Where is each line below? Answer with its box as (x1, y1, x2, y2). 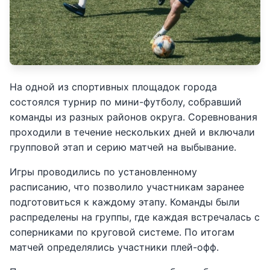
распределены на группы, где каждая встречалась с (10, 211, 260, 223)
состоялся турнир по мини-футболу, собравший (10, 96, 242, 108)
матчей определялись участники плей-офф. (10, 241, 219, 253)
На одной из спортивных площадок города (10, 81, 217, 93)
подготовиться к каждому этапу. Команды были (10, 196, 240, 208)
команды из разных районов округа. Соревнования (10, 111, 257, 123)
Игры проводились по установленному (10, 166, 197, 178)
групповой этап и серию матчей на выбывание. (10, 141, 236, 153)
